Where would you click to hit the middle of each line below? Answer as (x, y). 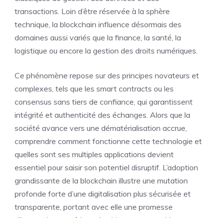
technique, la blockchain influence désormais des (98, 24)
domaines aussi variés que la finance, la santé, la (98, 37)
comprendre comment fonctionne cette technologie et (108, 141)
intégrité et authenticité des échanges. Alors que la (102, 115)
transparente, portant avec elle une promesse (94, 207)
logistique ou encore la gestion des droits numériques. (106, 51)
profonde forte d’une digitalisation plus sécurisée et (103, 194)
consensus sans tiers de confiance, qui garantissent (104, 102)
